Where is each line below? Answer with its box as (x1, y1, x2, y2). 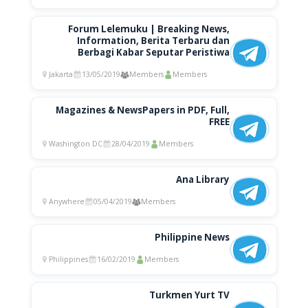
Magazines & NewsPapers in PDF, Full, (56, 104, 230, 117)
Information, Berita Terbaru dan (77, 34, 230, 47)
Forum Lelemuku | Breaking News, (68, 23, 230, 36)
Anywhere (48, 197, 85, 207)
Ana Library (176, 173, 230, 186)
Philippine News (155, 231, 230, 244)
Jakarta (48, 69, 73, 80)
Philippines (48, 254, 88, 265)
